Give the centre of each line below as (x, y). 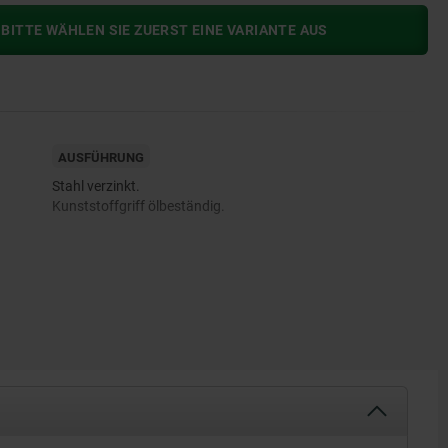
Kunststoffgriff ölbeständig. (138, 206)
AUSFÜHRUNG (100, 158)
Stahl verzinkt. (95, 186)
